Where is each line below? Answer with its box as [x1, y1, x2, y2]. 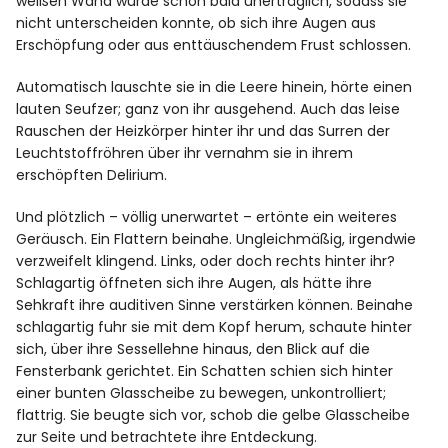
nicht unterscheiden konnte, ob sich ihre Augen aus [16, 13, 377, 34]
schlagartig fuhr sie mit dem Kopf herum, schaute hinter [16, 317, 413, 338]
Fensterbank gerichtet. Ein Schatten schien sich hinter [16, 361, 394, 382]
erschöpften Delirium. [16, 165, 168, 186]
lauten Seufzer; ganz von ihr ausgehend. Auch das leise [16, 99, 401, 120]
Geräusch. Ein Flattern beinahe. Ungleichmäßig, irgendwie [16, 229, 417, 250]
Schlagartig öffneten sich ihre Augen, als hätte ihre [16, 273, 373, 294]
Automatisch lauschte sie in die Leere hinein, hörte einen [16, 77, 413, 98]
